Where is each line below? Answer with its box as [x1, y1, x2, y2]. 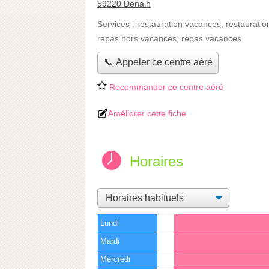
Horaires [130, 153, 183, 169]
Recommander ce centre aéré [107, 82, 223, 92]
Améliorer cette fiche [108, 108, 186, 118]
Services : [97, 19, 137, 29]
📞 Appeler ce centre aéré [103, 57, 213, 68]
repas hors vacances [97, 34, 177, 43]
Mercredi [100, 255, 130, 264]
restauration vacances [137, 19, 221, 29]
